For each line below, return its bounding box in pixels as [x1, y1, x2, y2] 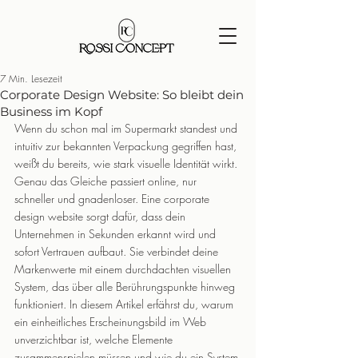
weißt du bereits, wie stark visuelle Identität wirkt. [14, 156, 241, 171]
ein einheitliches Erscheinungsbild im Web [14, 314, 209, 329]
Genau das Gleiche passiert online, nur [14, 173, 200, 189]
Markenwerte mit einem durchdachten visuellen [14, 261, 234, 276]
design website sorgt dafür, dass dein [14, 209, 189, 224]
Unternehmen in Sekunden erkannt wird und [14, 226, 219, 241]
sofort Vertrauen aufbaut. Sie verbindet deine [14, 244, 221, 259]
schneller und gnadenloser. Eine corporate [14, 191, 213, 206]
